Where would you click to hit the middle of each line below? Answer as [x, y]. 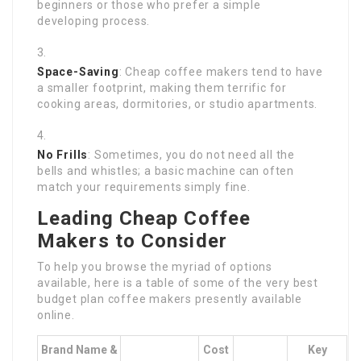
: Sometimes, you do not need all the [192, 155]
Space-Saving [78, 72]
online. [56, 315]
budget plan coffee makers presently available [170, 299]
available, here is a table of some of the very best [178, 283]
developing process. [94, 21]
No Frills [63, 155]
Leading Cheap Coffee [144, 219]
